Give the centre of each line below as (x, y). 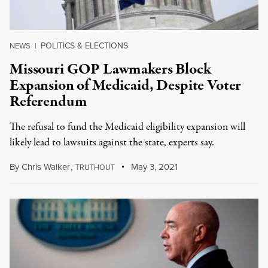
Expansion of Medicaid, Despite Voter (126, 86)
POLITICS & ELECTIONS (84, 46)
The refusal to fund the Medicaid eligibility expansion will (127, 127)
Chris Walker (46, 167)
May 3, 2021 (153, 167)
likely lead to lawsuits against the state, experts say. (112, 143)
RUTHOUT (97, 167)
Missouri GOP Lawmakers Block (110, 69)
